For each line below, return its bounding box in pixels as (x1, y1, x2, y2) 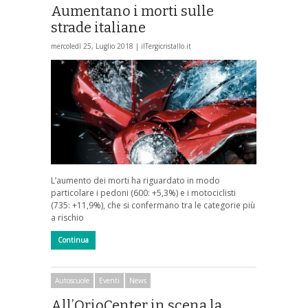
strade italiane (51, 19, 146, 36)
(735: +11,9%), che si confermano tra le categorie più (51, 199, 255, 212)
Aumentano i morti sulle (51, 2, 214, 19)
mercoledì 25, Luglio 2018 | (51, 41, 141, 51)
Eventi (99, 275, 120, 285)
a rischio (51, 212, 84, 224)
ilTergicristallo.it (141, 41, 191, 51)
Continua (58, 235, 89, 245)
